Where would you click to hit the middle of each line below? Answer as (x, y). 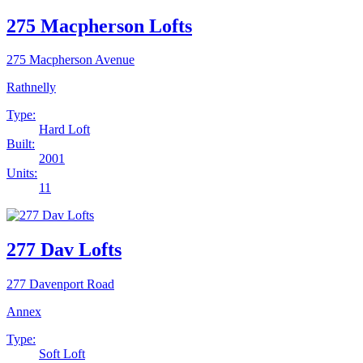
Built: (21, 144)
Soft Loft (62, 354)
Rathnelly (31, 88)
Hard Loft (64, 130)
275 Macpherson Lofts (99, 26)
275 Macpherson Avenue (70, 60)
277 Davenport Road (60, 284)
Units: (22, 173)
